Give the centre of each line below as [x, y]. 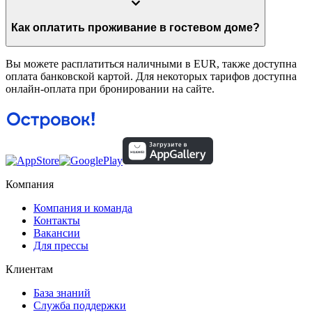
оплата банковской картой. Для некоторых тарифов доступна [151, 77]
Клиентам [29, 269]
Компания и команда [83, 208]
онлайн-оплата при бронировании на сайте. [110, 89]
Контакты [57, 220]
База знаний [62, 292]
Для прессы [61, 245]
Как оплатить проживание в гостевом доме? [214, 27]
